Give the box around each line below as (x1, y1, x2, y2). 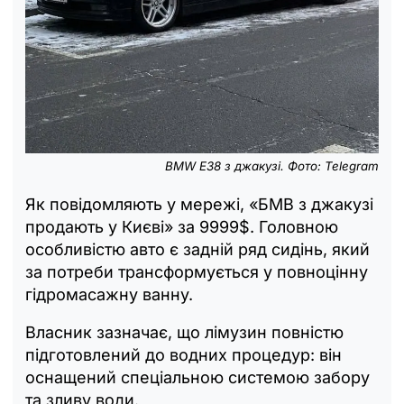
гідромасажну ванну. (25, 285, 193, 305)
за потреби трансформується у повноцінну (25, 262, 368, 282)
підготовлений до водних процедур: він (25, 345, 342, 365)
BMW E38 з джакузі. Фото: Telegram (161, 159, 379, 174)
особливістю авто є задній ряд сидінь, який (25, 240, 370, 260)
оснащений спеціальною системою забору (25, 368, 370, 388)
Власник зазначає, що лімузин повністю (25, 323, 344, 343)
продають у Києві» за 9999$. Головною (25, 217, 338, 237)
